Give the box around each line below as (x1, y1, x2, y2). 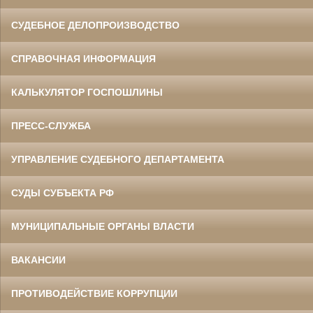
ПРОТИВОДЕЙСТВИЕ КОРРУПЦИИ (11, 288, 177, 300)
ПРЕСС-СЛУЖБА (11, 120, 91, 132)
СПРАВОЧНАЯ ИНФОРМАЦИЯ (11, 53, 156, 65)
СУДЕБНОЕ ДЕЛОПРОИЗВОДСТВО (11, 20, 180, 31)
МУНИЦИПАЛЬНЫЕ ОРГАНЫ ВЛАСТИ (11, 221, 194, 233)
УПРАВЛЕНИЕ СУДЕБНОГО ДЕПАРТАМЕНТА (11, 154, 224, 166)
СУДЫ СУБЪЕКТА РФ (11, 187, 114, 199)
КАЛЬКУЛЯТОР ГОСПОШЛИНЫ (11, 87, 163, 99)
